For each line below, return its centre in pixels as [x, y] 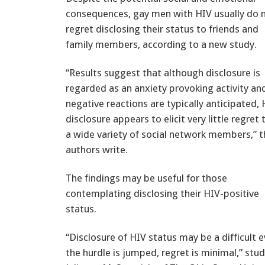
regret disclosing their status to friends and [162, 29]
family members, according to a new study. [161, 44]
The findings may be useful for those [146, 178]
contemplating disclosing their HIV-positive [162, 193]
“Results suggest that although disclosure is [163, 72]
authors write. [97, 149]
